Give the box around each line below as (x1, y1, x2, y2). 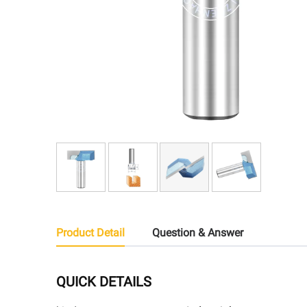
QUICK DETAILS (56, 273, 151, 290)
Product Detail (56, 225, 125, 239)
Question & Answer (152, 225, 243, 239)
